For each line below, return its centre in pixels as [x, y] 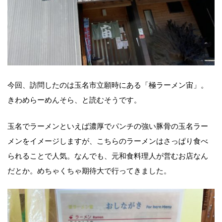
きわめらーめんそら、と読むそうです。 [74, 99]
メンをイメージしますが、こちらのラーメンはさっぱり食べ [108, 140]
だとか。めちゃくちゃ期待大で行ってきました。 [89, 170]
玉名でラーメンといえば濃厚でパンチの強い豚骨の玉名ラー [108, 126]
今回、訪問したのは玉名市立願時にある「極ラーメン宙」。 [108, 84]
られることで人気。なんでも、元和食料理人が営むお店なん [108, 155]
